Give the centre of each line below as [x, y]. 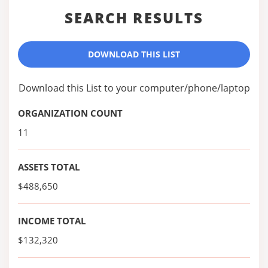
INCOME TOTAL [52, 221]
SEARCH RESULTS [134, 18]
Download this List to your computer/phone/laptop [134, 88]
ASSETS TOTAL [49, 167]
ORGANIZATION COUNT [70, 113]
